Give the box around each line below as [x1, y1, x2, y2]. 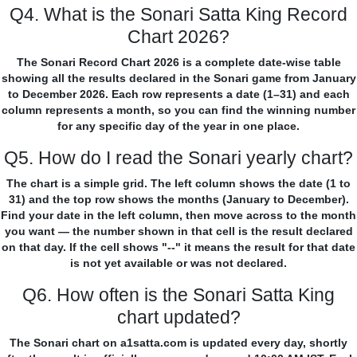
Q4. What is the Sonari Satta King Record [10, 4, 347, 25]
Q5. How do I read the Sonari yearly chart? [4, 147, 353, 169]
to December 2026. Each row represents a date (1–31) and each [7, 88, 350, 101]
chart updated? [116, 307, 241, 328]
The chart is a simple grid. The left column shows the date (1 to [6, 177, 351, 190]
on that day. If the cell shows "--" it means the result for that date [2, 241, 355, 254]
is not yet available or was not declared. [70, 257, 287, 270]
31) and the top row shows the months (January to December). [8, 193, 349, 206]
